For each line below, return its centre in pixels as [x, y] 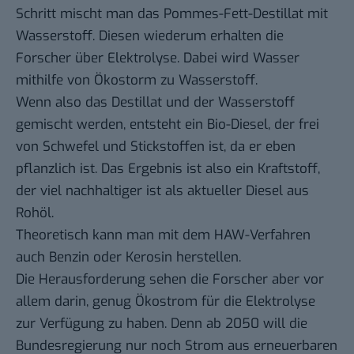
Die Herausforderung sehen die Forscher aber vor [170, 280]
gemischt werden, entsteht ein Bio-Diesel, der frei [168, 125]
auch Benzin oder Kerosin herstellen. [128, 258]
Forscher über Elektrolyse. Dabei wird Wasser [158, 58]
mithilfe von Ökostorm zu [97, 81]
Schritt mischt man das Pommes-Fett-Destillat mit [172, 14]
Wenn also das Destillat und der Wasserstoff [155, 103]
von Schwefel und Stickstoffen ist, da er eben [156, 147]
